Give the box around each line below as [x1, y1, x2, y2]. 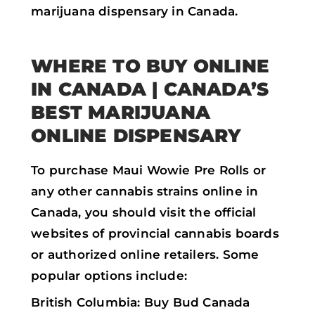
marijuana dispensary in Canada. [31, 4, 238, 18]
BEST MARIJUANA [31, 101, 210, 123]
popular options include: [31, 268, 187, 283]
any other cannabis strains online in [31, 184, 259, 198]
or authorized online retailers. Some [31, 247, 259, 262]
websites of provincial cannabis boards [31, 226, 279, 240]
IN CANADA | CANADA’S [31, 77, 269, 100]
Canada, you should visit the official [31, 205, 257, 219]
